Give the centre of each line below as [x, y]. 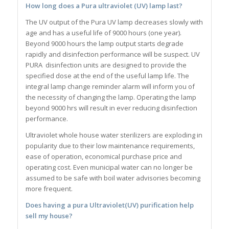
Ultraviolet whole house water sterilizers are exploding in [114, 135]
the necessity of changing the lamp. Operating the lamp [111, 97]
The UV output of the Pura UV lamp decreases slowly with [114, 22]
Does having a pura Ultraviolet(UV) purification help [109, 205]
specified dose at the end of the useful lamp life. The [107, 75]
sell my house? [49, 215]
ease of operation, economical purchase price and [104, 156]
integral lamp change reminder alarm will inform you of [110, 86]
